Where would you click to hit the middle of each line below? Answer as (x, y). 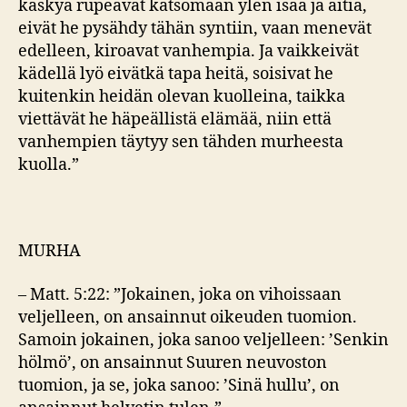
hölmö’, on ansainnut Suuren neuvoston (173, 362)
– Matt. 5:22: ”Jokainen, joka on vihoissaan (180, 294)
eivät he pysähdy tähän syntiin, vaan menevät (195, 29)
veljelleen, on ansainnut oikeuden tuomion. (188, 317)
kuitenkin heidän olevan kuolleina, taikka (182, 97)
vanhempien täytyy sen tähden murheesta (181, 142)
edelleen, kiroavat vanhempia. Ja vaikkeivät (189, 51)
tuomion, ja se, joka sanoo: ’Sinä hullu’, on (179, 385)
